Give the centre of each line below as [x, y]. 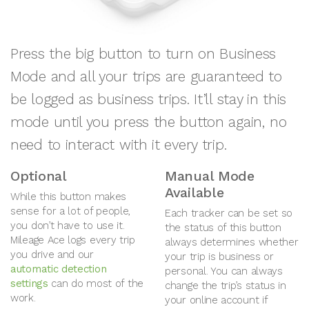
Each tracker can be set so [229, 213]
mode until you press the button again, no [149, 122]
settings [29, 283]
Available [195, 192]
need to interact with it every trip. [119, 144]
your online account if [216, 300]
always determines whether [232, 242]
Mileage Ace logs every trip [73, 240]
